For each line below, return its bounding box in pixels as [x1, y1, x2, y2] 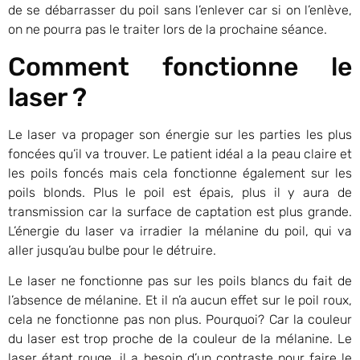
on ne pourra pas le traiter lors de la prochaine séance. [8, 22, 327, 38]
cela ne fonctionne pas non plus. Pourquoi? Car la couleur [8, 312, 352, 327]
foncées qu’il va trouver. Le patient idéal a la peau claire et [8, 145, 352, 162]
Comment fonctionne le [8, 51, 352, 82]
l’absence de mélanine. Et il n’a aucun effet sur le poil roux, [8, 292, 352, 308]
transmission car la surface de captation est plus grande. [8, 203, 352, 219]
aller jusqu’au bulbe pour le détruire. [8, 242, 216, 258]
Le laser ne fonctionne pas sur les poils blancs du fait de [8, 273, 352, 288]
